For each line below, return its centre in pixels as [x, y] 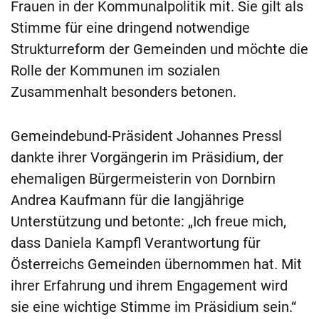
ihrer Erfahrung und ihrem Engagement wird [149, 286]
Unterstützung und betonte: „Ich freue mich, [148, 222]
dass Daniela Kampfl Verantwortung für [136, 243]
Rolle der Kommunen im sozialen [115, 71]
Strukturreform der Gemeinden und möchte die [159, 49]
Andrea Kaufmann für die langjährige [127, 200]
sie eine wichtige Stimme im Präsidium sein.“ [153, 307]
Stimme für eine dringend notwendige [130, 28]
